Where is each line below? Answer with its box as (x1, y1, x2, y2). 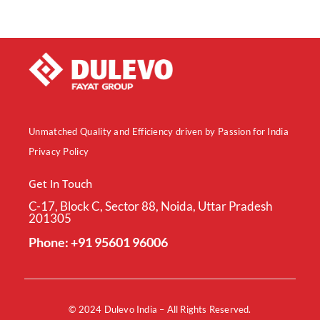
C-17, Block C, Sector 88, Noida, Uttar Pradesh (29, 199, 272, 214)
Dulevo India (104, 304, 158, 316)
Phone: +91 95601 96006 (29, 234, 168, 251)
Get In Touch (29, 176, 92, 191)
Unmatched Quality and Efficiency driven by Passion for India (29, 126, 289, 138)
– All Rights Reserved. (157, 304, 251, 316)
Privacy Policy (29, 146, 89, 158)
